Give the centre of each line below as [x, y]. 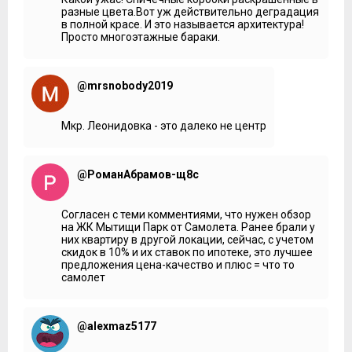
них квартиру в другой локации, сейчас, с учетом [187, 239]
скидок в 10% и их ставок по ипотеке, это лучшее [187, 252]
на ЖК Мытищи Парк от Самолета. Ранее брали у [188, 227]
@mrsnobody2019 [125, 85]
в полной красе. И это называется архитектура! [183, 24]
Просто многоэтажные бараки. [141, 37]
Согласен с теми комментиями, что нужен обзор [186, 214]
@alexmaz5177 [117, 326]
